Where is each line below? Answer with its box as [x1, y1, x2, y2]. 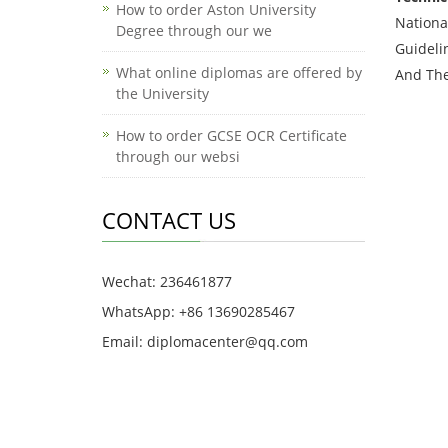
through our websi [116, 147, 240, 166]
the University [116, 84, 209, 103]
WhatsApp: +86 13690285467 [102, 302, 295, 321]
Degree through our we [116, 21, 272, 40]
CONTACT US [102, 205, 236, 235]
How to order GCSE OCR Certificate [116, 126, 347, 145]
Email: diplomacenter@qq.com [102, 332, 308, 351]
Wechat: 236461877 [102, 272, 232, 291]
